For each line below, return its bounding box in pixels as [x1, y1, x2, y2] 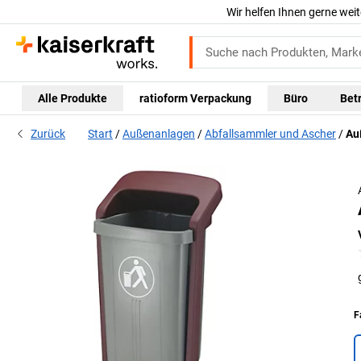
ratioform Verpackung [139, 91, 251, 105]
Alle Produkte [38, 91, 107, 105]
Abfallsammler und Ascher [205, 127, 336, 141]
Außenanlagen [122, 127, 195, 141]
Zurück [31, 127, 65, 141]
